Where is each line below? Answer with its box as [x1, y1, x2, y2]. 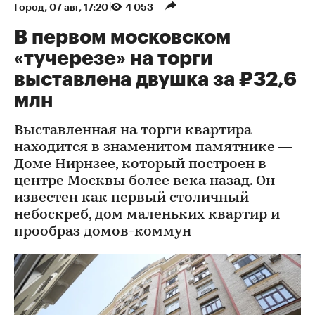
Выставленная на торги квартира [14, 123, 252, 138]
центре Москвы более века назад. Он [14, 174, 275, 188]
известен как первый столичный [14, 191, 249, 205]
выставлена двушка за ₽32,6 [14, 69, 297, 89]
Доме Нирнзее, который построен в [14, 157, 266, 172]
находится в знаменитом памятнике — [14, 140, 292, 155]
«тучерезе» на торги [14, 48, 213, 68]
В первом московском [14, 27, 231, 47]
